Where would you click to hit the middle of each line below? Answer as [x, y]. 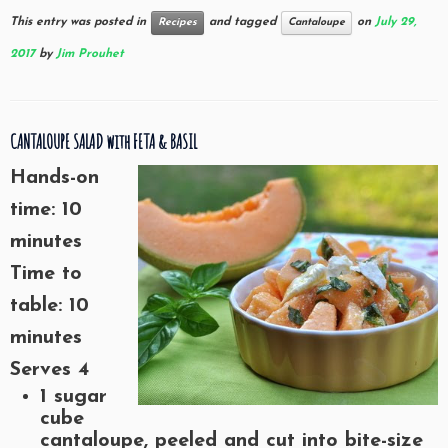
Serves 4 [49, 370]
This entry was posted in [80, 22]
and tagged [242, 22]
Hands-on [54, 178]
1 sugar [73, 397]
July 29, [395, 22]
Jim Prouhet [90, 54]
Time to [46, 274]
